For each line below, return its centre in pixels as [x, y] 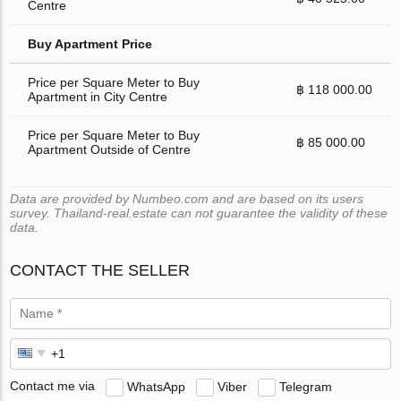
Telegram [306, 386]
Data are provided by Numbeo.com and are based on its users [187, 198]
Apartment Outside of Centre [110, 149]
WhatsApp [157, 386]
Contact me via [53, 386]
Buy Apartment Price [90, 43]
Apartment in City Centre [98, 96]
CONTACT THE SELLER [100, 270]
